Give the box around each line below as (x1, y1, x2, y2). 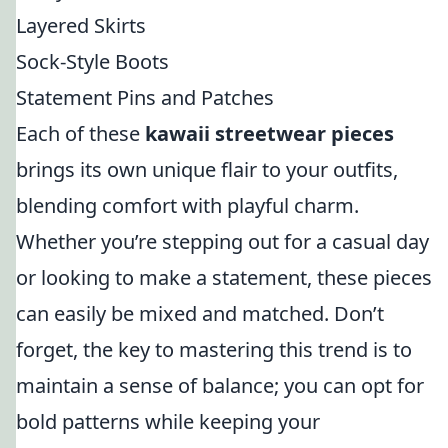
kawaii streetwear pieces (145, 120, 394, 147)
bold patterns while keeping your (16, 408, 320, 435)
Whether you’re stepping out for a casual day (16, 228, 429, 255)
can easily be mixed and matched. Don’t (16, 300, 384, 327)
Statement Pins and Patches (16, 84, 274, 111)
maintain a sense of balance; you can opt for (16, 372, 424, 399)
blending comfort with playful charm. (16, 192, 359, 219)
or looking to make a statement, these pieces (16, 264, 432, 291)
